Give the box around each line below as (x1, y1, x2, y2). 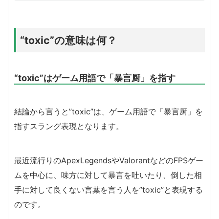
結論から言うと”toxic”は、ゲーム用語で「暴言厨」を (14, 106, 203, 116)
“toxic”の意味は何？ (20, 33, 117, 46)
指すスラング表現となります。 (14, 121, 124, 131)
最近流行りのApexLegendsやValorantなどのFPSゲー (14, 155, 203, 165)
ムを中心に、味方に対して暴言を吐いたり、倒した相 (14, 170, 202, 180)
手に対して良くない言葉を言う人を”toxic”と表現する (14, 184, 203, 195)
